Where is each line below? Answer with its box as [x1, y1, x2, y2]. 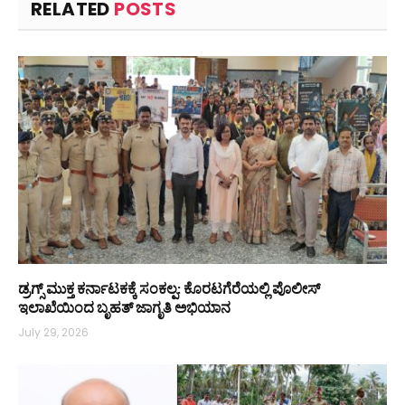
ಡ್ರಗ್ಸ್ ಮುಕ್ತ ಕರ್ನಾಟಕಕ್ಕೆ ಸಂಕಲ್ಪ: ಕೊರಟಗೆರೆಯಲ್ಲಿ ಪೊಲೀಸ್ [18, 278, 320, 297]
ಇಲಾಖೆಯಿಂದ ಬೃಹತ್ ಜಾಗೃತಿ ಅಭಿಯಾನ [18, 297, 231, 316]
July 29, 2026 [18, 324, 89, 340]
